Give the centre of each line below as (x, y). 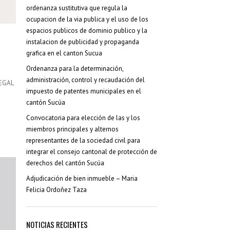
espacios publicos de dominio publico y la (87, 31)
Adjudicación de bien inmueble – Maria (82, 178)
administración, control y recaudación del (85, 80)
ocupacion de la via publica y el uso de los (87, 19)
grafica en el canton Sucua (64, 53)
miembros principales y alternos (72, 129)
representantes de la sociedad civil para (83, 140)
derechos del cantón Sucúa (65, 163)
